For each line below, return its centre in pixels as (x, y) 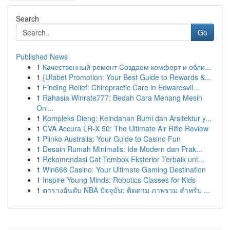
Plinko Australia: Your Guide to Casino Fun (112, 139)
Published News (42, 56)
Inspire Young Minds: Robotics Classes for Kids (119, 180)
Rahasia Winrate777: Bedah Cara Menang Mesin (122, 98)
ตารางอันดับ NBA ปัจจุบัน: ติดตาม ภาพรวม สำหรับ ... (126, 190)
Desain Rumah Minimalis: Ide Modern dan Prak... (122, 149)
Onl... (45, 108)
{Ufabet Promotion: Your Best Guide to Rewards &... (127, 77)
